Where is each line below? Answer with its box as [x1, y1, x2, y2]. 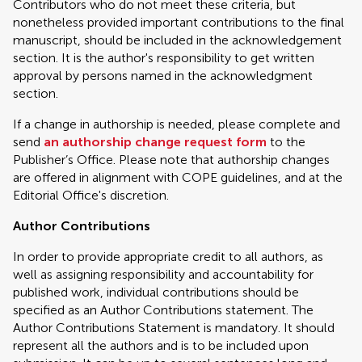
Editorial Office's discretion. [13, 187, 169, 203]
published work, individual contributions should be [13, 284, 299, 300]
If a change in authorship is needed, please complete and [13, 116, 340, 132]
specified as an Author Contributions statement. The [13, 302, 314, 318]
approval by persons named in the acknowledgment [13, 68, 313, 83]
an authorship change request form [44, 134, 267, 149]
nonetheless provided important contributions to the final [13, 15, 344, 30]
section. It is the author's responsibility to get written [13, 50, 314, 65]
